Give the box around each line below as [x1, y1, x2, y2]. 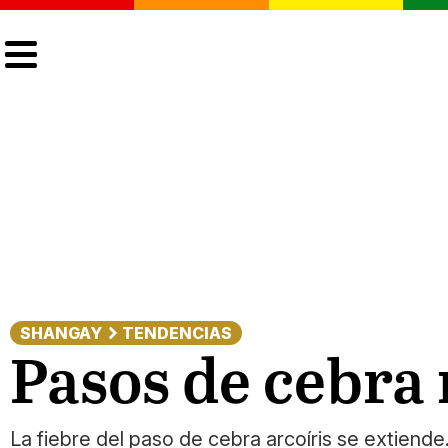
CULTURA [47, 12, 134, 33]
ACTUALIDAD [284, 12, 403, 33]
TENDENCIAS [122, 323, 232, 343]
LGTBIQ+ [169, 12, 249, 33]
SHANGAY [20, 323, 102, 343]
